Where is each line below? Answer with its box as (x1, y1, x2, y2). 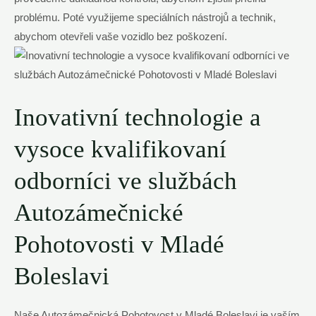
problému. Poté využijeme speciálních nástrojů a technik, (14, 12, 276, 24)
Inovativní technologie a (14, 103, 261, 131)
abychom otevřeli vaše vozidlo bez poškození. (14, 31, 227, 43)
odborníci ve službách (14, 166, 237, 195)
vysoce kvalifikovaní (14, 135, 226, 163)
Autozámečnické (14, 198, 183, 226)
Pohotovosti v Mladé (14, 230, 224, 258)
